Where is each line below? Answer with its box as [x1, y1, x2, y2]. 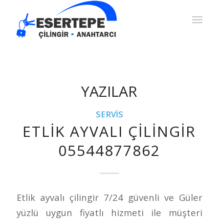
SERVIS [95, 109, 123, 120]
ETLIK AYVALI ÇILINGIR [22, 121, 197, 141]
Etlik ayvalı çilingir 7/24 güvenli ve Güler [16, 191, 203, 203]
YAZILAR [81, 81, 138, 101]
